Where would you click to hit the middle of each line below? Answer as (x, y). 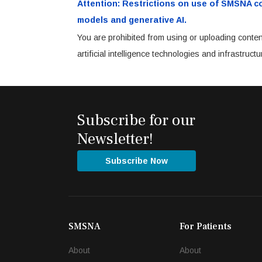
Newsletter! (115, 139)
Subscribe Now (137, 161)
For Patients (206, 227)
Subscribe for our (136, 120)
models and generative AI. (132, 20)
